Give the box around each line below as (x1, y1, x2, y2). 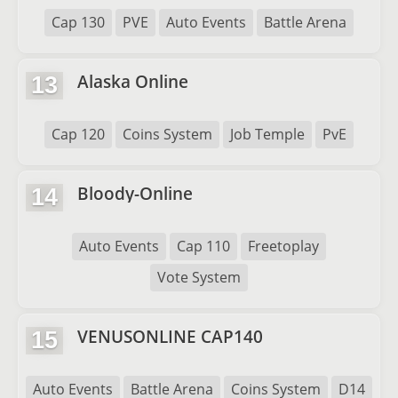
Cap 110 (177, 236, 230, 256)
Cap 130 (52, 12, 105, 32)
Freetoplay (248, 236, 319, 256)
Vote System (157, 267, 241, 287)
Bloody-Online (77, 181, 193, 205)
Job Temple (230, 124, 305, 144)
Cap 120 (52, 124, 105, 144)
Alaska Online (77, 69, 188, 93)
